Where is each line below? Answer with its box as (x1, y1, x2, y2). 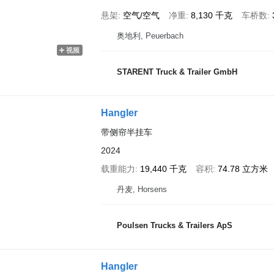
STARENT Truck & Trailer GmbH (116, 67, 237, 76)
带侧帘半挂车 (100, 127, 152, 137)
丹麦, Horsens (116, 185, 167, 194)
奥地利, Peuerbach (116, 31, 183, 40)
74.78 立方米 (217, 164, 268, 174)
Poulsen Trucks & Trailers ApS (116, 220, 232, 230)
